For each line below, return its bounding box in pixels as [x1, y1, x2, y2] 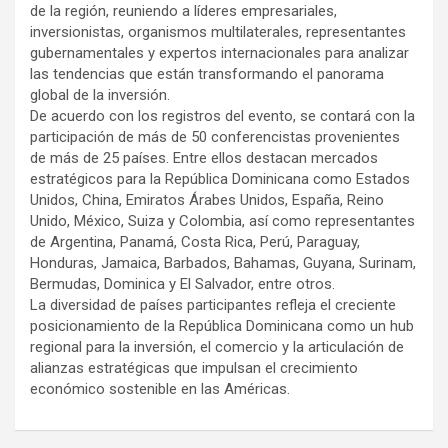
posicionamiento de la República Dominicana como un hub [30, 316, 414, 335]
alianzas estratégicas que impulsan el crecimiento [30, 358, 358, 377]
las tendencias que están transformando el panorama [30, 64, 384, 83]
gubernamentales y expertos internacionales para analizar [30, 43, 409, 62]
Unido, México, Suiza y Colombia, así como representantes [30, 211, 415, 230]
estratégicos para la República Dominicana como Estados [30, 169, 410, 188]
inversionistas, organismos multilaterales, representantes [30, 22, 406, 41]
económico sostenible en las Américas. [30, 379, 290, 398]
